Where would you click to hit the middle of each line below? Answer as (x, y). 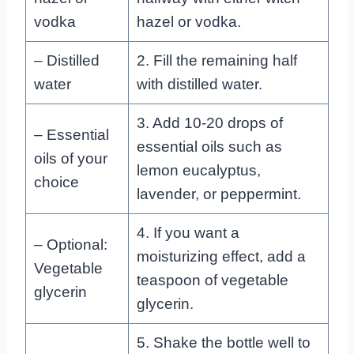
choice (56, 182)
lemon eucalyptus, (198, 170)
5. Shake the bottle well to (223, 342)
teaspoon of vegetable (212, 280)
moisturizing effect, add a (221, 256)
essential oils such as (209, 146)
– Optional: (70, 244)
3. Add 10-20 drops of (209, 122)
